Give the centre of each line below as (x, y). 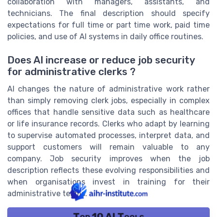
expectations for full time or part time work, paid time (108, 25)
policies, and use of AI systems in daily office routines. (105, 36)
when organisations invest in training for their (108, 182)
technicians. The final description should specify (108, 13)
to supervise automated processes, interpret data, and (108, 136)
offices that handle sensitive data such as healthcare (108, 112)
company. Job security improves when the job (108, 159)
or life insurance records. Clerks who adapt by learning (108, 124)
